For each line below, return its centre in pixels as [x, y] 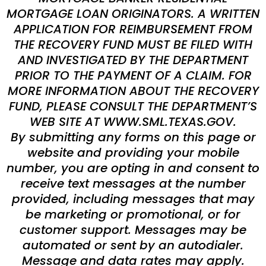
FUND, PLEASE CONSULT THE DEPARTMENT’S [133, 107]
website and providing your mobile [133, 153]
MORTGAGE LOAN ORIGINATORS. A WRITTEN [133, 14]
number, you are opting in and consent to [133, 168]
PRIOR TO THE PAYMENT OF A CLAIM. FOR [133, 76]
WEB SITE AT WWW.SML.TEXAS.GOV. [133, 122]
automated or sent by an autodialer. [133, 246]
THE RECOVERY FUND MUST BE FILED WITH [133, 45]
